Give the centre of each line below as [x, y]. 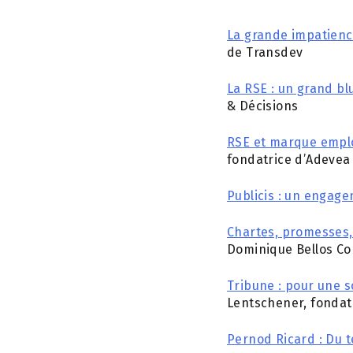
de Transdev [265, 52]
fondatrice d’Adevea [289, 160]
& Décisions [263, 106]
